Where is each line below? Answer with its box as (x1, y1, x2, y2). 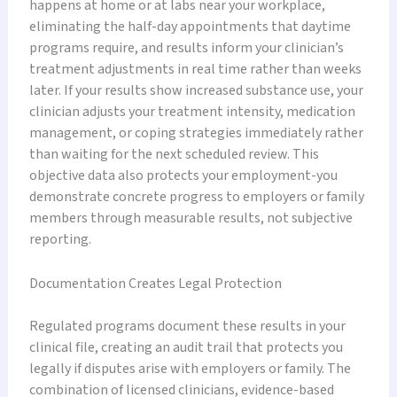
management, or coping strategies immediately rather (28, 123, 363, 144)
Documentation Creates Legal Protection (28, 273, 282, 293)
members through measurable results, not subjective (28, 208, 353, 229)
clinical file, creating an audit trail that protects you (28, 337, 343, 357)
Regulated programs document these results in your (28, 315, 346, 336)
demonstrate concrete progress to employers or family (28, 187, 364, 207)
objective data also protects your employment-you (28, 166, 338, 186)
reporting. (28, 230, 91, 250)
